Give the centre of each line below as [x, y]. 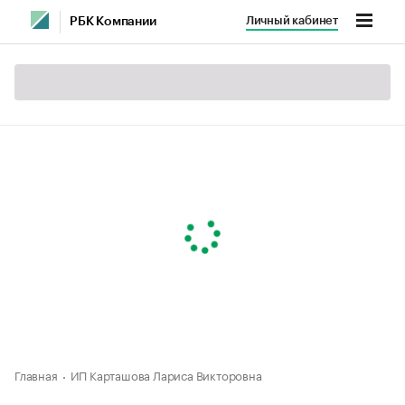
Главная [36, 374]
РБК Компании [113, 22]
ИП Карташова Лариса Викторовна [166, 374]
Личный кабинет [292, 20]
